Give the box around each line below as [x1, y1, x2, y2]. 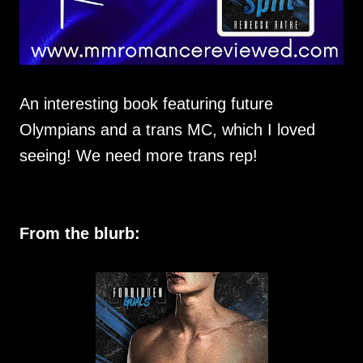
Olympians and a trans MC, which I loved [19, 121, 315, 139]
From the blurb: [19, 224, 140, 242]
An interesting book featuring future [19, 95, 273, 113]
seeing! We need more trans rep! [19, 147, 258, 164]
